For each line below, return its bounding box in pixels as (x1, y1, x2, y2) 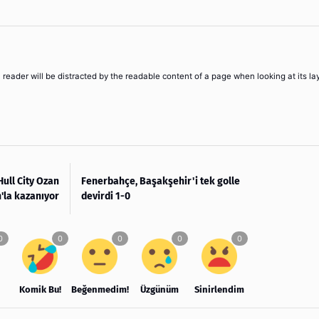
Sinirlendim (194, 283, 244, 295)
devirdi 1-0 (81, 189, 130, 202)
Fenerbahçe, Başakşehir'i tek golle (81, 174, 240, 187)
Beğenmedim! (71, 283, 129, 295)
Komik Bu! (19, 283, 61, 295)
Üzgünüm (140, 283, 179, 295)
